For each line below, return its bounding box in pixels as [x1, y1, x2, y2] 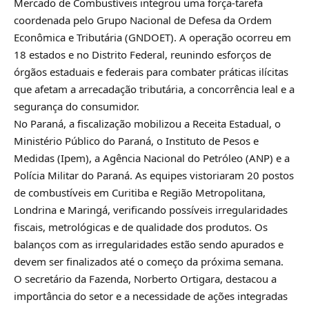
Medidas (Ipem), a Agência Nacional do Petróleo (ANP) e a [14, 150, 290, 165]
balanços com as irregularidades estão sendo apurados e [14, 237, 283, 251]
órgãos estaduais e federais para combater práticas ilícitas [14, 64, 288, 79]
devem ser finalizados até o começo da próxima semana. [14, 254, 283, 268]
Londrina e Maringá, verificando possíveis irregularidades [14, 202, 288, 217]
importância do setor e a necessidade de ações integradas [14, 288, 288, 303]
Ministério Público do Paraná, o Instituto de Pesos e [14, 133, 259, 148]
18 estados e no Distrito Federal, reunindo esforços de [14, 47, 271, 61]
